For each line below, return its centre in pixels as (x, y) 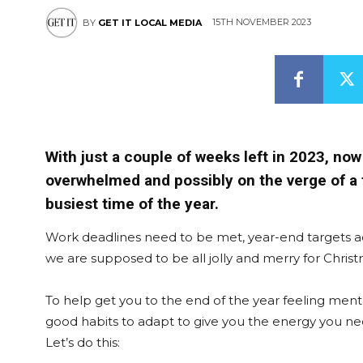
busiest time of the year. (134, 204)
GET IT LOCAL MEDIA (150, 23)
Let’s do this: (83, 342)
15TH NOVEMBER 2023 (262, 22)
